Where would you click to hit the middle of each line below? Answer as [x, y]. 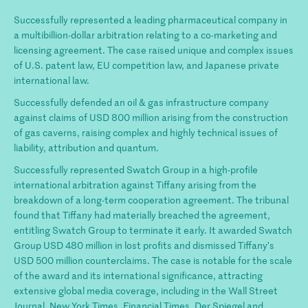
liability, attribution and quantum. [86, 147]
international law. [52, 80]
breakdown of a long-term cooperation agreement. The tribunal [151, 199]
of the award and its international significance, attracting [138, 275]
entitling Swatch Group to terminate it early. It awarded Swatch [153, 230]
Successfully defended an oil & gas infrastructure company [141, 102]
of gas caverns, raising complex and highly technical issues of [146, 132]
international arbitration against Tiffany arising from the [135, 184]
